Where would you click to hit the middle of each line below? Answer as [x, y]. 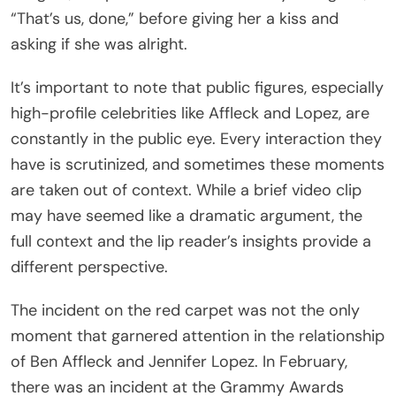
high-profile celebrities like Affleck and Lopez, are [190, 113]
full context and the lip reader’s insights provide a [191, 241]
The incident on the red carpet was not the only [185, 310]
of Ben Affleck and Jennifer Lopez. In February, [179, 361]
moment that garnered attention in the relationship [198, 335]
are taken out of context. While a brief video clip [186, 190]
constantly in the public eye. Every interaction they [196, 138]
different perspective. [89, 267]
